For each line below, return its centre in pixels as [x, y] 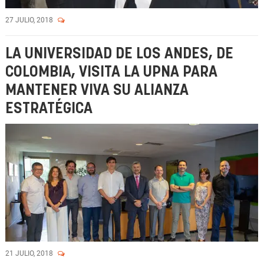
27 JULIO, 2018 [30, 20]
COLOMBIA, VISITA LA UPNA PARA [111, 72]
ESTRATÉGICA [49, 109]
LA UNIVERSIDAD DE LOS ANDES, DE [119, 54]
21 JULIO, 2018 [30, 253]
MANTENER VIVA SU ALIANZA [97, 90]
